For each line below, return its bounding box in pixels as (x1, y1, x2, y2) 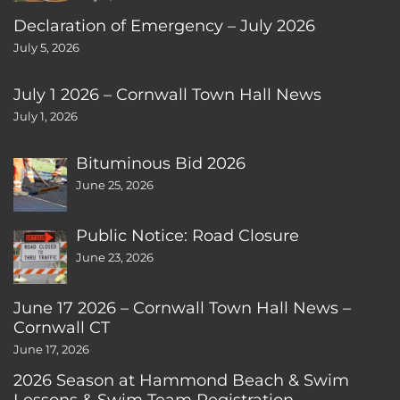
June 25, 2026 (76, 178, 154, 192)
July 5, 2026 (13, 40, 79, 54)
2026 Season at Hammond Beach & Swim (13, 369, 349, 390)
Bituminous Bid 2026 (76, 152, 246, 173)
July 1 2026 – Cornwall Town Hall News (13, 83, 321, 104)
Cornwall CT (13, 316, 110, 337)
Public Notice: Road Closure (76, 224, 299, 246)
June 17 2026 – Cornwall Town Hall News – (13, 296, 351, 318)
